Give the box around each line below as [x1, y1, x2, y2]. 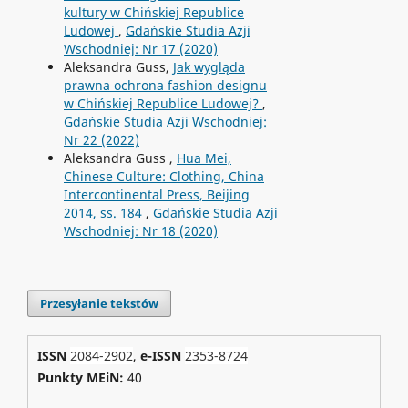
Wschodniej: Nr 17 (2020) [63, 40, 218, 58]
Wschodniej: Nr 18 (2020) [63, 222, 218, 240]
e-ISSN [139, 347, 185, 365]
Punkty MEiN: [36, 369, 127, 387]
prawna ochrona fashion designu [63, 76, 267, 95]
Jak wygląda [172, 58, 245, 76]
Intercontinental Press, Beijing [63, 186, 250, 204]
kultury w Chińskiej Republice [63, 4, 244, 22]
